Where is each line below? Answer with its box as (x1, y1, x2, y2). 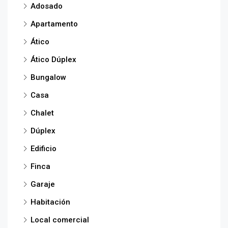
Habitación (31, 197, 70, 207)
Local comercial (31, 215, 89, 224)
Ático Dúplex (31, 54, 76, 64)
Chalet (31, 108, 54, 118)
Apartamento (31, 19, 78, 28)
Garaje (31, 179, 55, 189)
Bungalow (31, 72, 66, 82)
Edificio (31, 144, 56, 153)
